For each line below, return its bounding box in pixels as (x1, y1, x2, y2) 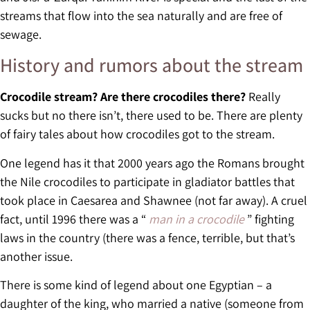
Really (246, 89, 280, 105)
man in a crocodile (149, 210, 244, 227)
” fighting (247, 210, 294, 227)
